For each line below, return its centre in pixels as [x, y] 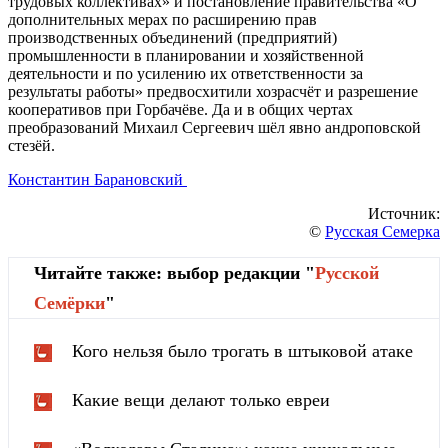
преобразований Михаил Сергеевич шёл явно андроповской [214, 128]
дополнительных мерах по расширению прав [162, 20]
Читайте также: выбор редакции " [174, 273]
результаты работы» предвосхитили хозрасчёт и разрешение [213, 92]
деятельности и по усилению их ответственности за [185, 74]
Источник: [404, 214]
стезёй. [31, 146]
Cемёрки [69, 303]
